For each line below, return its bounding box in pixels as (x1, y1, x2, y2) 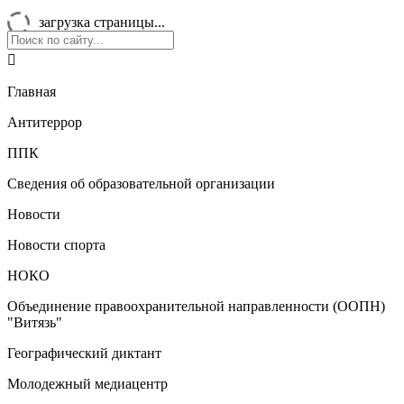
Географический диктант (7, 345, 161, 361)
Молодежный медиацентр (7, 376, 168, 391)
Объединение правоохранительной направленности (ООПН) (7, 298, 385, 314)
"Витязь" (7, 315, 62, 330)
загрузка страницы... (39, 14, 165, 30)
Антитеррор (7, 115, 82, 130)
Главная (7, 84, 56, 99)
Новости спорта (7, 237, 106, 252)
